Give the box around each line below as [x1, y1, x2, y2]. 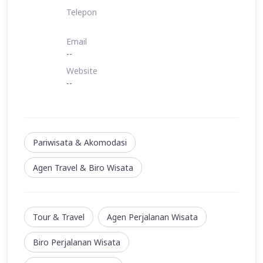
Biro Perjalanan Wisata [33, 237, 120, 248]
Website [66, 65, 97, 77]
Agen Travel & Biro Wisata [33, 162, 133, 174]
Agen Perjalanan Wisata [107, 211, 198, 223]
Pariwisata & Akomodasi [33, 137, 127, 149]
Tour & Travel [33, 211, 85, 223]
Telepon [66, 6, 97, 18]
